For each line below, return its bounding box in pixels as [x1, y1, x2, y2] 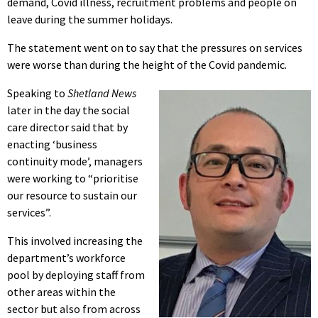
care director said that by [7, 119, 128, 134]
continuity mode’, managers [7, 153, 143, 168]
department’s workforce [7, 250, 126, 265]
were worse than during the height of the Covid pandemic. [7, 57, 287, 72]
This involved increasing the [7, 233, 143, 248]
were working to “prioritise [7, 170, 138, 185]
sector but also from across [7, 301, 141, 316]
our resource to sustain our [7, 187, 137, 202]
